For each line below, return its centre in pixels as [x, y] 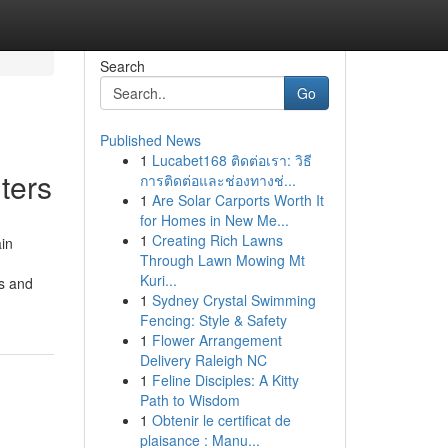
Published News [150, 140]
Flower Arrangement [216, 340]
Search [122, 66]
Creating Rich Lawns [217, 240]
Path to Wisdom [189, 400]
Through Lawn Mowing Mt [222, 260]
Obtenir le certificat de [221, 420]
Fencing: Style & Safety [213, 320]
